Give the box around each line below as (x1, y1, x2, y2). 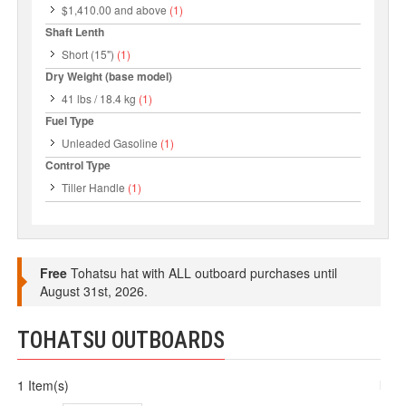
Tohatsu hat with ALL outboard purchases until (67, 264, 338, 282)
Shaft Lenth (45, 24, 105, 40)
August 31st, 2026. (40, 282, 149, 300)
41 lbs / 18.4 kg (62, 91, 137, 106)
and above (111, 2, 168, 17)
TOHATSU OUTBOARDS (17, 327, 226, 353)
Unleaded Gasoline (62, 135, 159, 150)
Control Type (45, 157, 111, 173)
